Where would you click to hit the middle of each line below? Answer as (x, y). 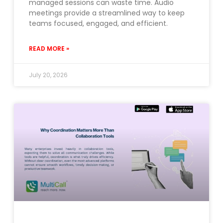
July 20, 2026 (48, 75)
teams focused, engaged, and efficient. (98, 24)
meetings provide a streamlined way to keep (107, 13)
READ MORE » (49, 49)
